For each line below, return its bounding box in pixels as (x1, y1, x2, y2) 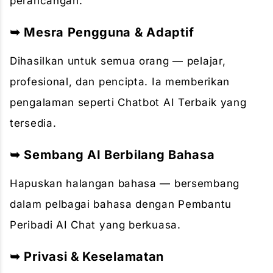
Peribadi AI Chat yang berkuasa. (10, 219, 181, 231)
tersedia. (10, 117, 57, 129)
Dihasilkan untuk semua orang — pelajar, (10, 55, 226, 67)
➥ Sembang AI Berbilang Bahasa (10, 147, 215, 162)
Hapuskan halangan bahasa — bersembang (10, 177, 239, 190)
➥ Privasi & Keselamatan (10, 249, 165, 264)
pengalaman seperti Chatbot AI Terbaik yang (10, 96, 247, 108)
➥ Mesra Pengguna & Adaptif (10, 25, 194, 40)
